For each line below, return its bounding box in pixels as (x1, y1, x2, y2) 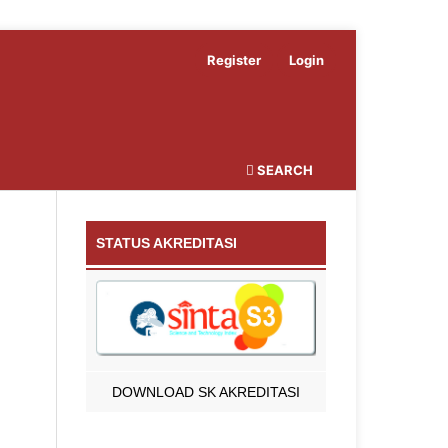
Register (206, 51, 261, 68)
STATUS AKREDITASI (96, 234, 237, 251)
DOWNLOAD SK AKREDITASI (112, 384, 300, 400)
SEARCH (254, 161, 313, 178)
